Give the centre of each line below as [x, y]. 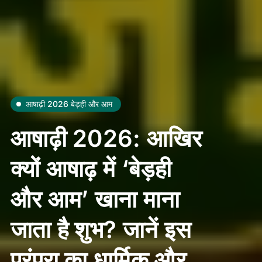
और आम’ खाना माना [95, 199]
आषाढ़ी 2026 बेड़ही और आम [69, 104]
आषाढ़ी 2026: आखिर [106, 139]
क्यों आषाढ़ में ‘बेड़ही [91, 169]
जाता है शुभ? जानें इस [101, 230]
